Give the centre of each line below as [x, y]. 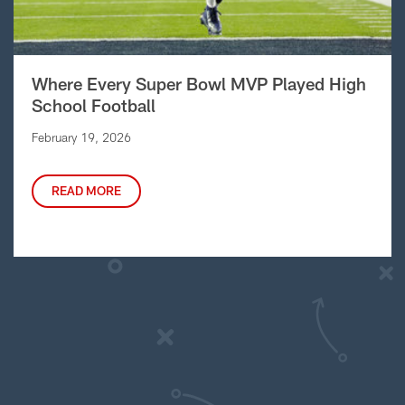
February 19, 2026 [81, 137]
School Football [94, 105]
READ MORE [86, 190]
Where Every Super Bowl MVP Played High [199, 83]
